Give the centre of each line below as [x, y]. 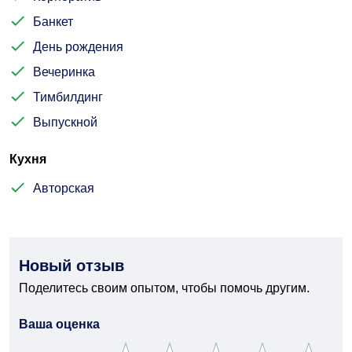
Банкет [53, 22]
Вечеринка [64, 72]
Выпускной [65, 122]
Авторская [64, 188]
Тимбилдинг [68, 97]
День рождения [78, 47]
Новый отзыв [71, 266]
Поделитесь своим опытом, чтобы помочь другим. [164, 288]
